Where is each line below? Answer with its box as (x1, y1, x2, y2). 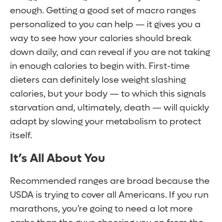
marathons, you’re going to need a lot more (10, 203, 193, 215)
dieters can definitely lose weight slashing (10, 74, 186, 86)
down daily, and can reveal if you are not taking (10, 47, 210, 58)
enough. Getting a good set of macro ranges (10, 5, 196, 17)
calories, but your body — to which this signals (10, 88, 206, 100)
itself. (10, 130, 32, 142)
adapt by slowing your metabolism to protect (10, 116, 201, 128)
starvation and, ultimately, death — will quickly (10, 102, 209, 114)
